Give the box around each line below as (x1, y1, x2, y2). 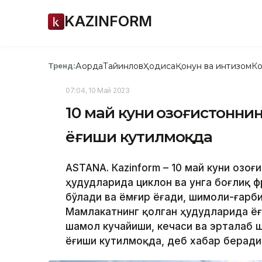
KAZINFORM (64, 12, 152, 30)
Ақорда (75, 60, 103, 71)
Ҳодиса (143, 60, 175, 71)
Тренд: (48, 61, 76, 70)
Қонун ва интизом (175, 60, 251, 71)
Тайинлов (102, 60, 144, 71)
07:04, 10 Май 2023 (65, 86, 130, 95)
